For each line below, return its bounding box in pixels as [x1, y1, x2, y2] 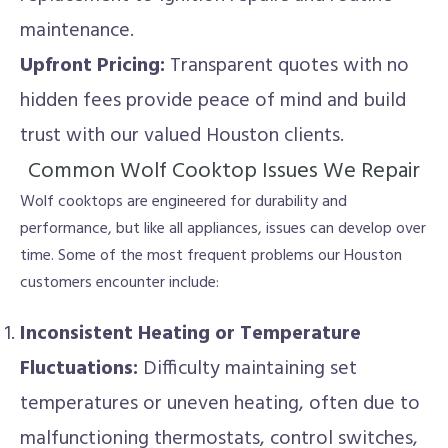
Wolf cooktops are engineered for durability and [20, 189, 347, 215]
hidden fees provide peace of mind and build [20, 85, 406, 117]
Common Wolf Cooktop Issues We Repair [28, 154, 420, 189]
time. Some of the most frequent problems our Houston [20, 243, 402, 269]
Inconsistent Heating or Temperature [20, 318, 361, 350]
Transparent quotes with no [165, 50, 409, 82]
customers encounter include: [20, 270, 219, 296]
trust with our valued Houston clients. [20, 120, 344, 152]
